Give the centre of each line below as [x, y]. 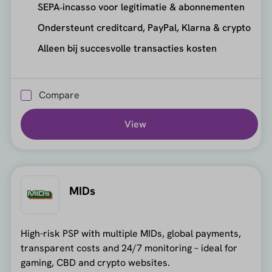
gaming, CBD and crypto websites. [95, 263]
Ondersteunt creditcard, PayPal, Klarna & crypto [144, 27]
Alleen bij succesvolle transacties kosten [127, 48]
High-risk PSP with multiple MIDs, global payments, [131, 234]
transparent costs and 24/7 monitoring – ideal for [129, 248]
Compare [59, 95]
